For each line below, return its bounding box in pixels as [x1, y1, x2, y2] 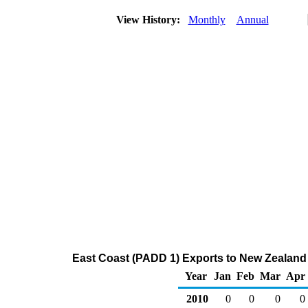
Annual [236, 14, 269, 25]
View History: [113, 14, 186, 25]
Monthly [188, 14, 225, 25]
